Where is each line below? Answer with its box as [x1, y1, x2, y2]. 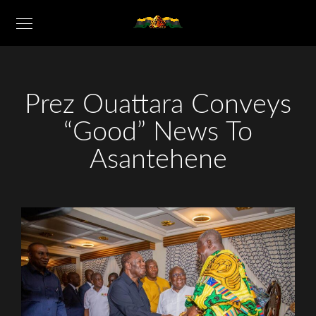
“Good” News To [63, 119, 253, 145]
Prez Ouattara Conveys [24, 91, 292, 118]
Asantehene [89, 146, 227, 173]
